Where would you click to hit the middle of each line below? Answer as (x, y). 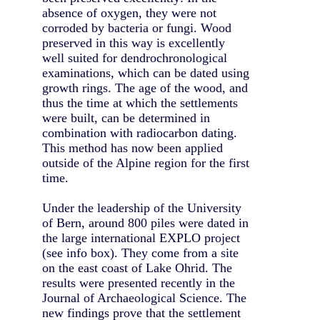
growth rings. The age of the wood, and (145, 87)
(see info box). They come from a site (140, 252)
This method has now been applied (132, 147)
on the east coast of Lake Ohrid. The (137, 267)
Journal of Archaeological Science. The (144, 297)
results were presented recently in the (139, 282)
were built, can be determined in (126, 117)
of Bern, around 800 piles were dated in (145, 222)
